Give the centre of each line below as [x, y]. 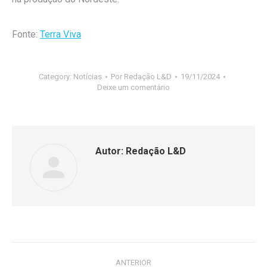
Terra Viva [60, 35]
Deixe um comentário [133, 88]
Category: [56, 77]
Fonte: [26, 35]
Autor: [109, 151]
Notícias [87, 77]
